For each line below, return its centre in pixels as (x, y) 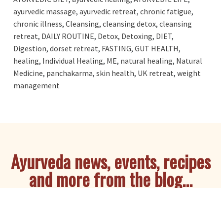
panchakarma (69, 73)
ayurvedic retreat (108, 11)
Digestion (30, 48)
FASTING (116, 48)
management (36, 85)
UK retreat (155, 73)
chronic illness (37, 23)
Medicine (28, 73)
